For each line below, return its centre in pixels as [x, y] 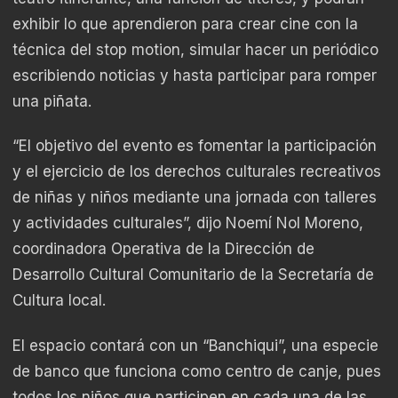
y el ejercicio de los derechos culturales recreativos [197, 172]
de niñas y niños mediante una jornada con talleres [195, 198]
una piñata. [52, 102]
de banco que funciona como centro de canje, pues [197, 371]
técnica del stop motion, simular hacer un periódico [195, 50]
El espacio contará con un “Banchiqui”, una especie [195, 345]
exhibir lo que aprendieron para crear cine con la [185, 24]
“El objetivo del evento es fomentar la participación [195, 146]
